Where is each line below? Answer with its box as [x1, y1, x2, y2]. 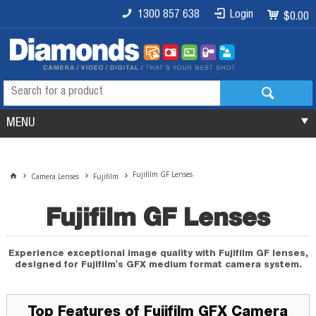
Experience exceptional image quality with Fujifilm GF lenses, [8, 246, 308, 258]
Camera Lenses [31, 171, 80, 181]
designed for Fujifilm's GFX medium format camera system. [14, 257, 302, 269]
